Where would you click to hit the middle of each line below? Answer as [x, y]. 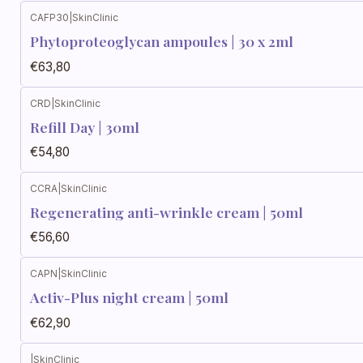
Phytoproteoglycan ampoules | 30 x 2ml [162, 41]
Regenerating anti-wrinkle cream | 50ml [167, 212]
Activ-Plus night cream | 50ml [129, 297]
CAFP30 [49, 18]
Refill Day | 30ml [85, 126]
